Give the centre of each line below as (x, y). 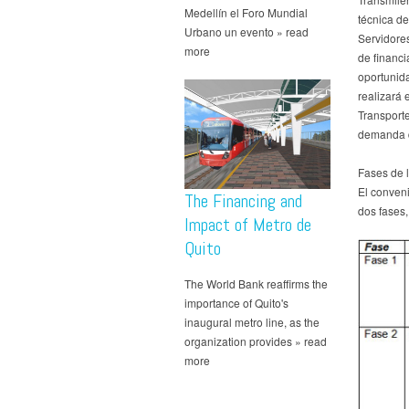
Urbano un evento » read (246, 32)
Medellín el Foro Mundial (246, 13)
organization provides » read (256, 341)
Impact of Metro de (248, 225)
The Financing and (243, 201)
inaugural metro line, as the (252, 322)
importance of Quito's (236, 303)
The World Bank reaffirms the (256, 284)
